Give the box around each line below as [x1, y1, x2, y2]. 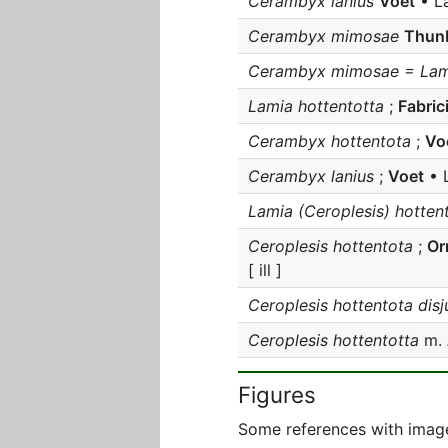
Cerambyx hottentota [248, 131, 411, 151]
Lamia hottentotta [248, 96, 384, 116]
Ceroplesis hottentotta [248, 330, 424, 350]
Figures [238, 381, 316, 408]
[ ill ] [248, 260, 282, 280]
